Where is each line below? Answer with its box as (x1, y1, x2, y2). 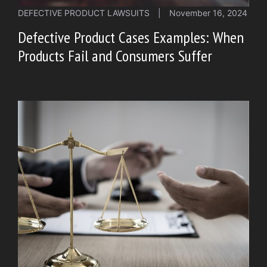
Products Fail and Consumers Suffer (18, 45, 212, 66)
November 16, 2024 (169, 7, 247, 18)
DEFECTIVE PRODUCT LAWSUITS (18, 7, 150, 18)
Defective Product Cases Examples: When (18, 27, 244, 47)
